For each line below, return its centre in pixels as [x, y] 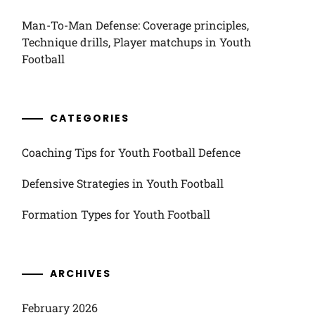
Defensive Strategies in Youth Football [122, 183]
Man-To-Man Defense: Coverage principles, [135, 25]
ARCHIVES [80, 274]
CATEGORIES [89, 118]
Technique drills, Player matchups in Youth [136, 42]
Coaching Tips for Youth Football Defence [131, 152]
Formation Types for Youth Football [116, 214]
